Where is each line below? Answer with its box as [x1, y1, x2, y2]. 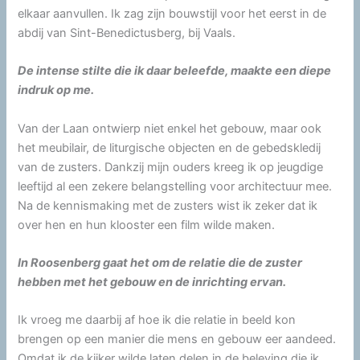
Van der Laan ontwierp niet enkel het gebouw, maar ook [18, 121, 322, 136]
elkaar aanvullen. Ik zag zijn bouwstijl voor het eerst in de [18, 6, 327, 22]
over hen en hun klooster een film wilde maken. [18, 217, 276, 232]
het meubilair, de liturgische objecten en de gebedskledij [18, 140, 321, 155]
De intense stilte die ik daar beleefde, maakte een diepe [18, 63, 332, 79]
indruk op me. [18, 83, 95, 98]
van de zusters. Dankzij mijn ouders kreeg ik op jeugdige [18, 159, 324, 174]
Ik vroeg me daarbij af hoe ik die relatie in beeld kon [18, 313, 297, 328]
